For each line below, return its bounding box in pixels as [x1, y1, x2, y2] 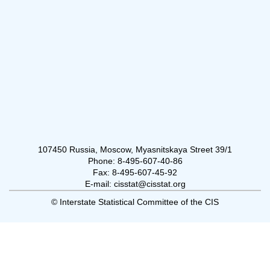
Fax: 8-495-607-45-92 [93, 167, 177, 177]
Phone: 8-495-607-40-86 [87, 155, 183, 166]
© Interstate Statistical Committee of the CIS [51, 196, 219, 207]
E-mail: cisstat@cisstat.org [84, 178, 186, 189]
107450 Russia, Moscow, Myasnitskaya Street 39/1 [38, 144, 232, 154]
